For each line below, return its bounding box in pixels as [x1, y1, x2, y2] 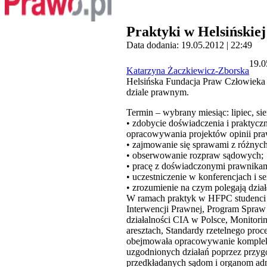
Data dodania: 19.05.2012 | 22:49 [126, 40, 252, 51]
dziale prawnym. [126, 87, 189, 98]
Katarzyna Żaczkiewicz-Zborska [126, 66, 249, 76]
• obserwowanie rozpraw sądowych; [126, 150, 263, 161]
